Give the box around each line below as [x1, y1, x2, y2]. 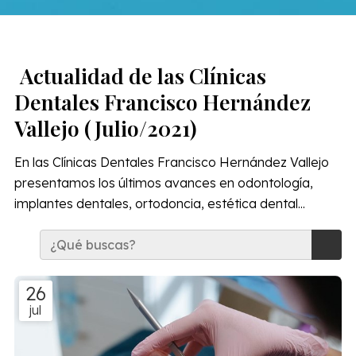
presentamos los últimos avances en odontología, [14, 174, 313, 191]
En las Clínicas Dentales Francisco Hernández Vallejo [14, 153, 329, 170]
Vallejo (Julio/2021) [14, 113, 197, 142]
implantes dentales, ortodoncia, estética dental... [14, 195, 305, 211]
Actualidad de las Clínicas [19, 60, 266, 90]
